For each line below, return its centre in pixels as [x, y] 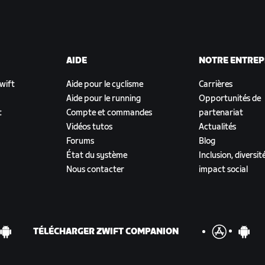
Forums [80, 141]
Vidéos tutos [89, 127]
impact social [223, 170]
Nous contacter [95, 170]
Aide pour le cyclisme [105, 85]
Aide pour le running [104, 99]
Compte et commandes [109, 113]
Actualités [217, 127]
